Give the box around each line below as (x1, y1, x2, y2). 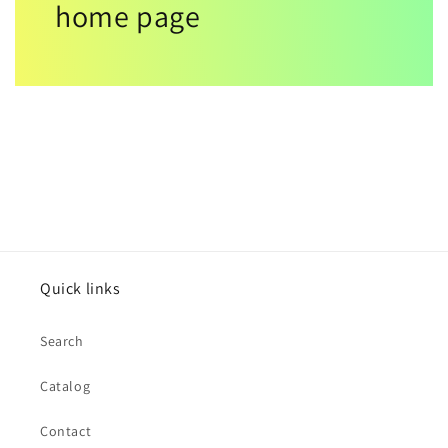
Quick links (40, 278, 121, 300)
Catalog (40, 377, 91, 396)
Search (40, 332, 84, 351)
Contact (40, 422, 92, 441)
